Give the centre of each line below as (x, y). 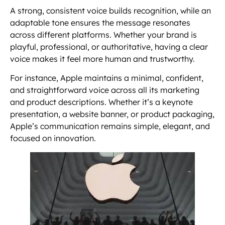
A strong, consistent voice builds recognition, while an (110, 10)
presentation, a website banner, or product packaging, (112, 114)
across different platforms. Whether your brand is (103, 34)
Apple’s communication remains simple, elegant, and (110, 126)
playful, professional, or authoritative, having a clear (109, 46)
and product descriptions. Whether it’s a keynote (101, 102)
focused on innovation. (53, 138)
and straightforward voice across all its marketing (105, 90)
